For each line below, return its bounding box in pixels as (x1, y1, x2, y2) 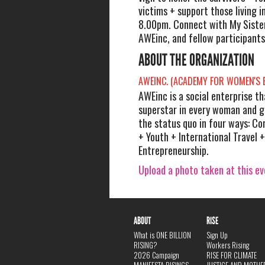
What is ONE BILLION (134, 229, 192, 241)
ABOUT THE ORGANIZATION (138, 50, 254, 70)
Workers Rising (206, 239, 250, 251)
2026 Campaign (134, 249, 180, 261)
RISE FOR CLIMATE (206, 249, 257, 261)
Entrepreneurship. (138, 142, 209, 158)
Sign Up (206, 229, 228, 241)
